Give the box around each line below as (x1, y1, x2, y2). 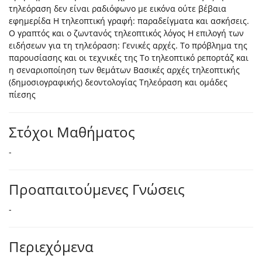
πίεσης (9, 89, 36, 101)
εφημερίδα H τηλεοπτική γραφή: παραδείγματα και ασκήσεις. (9, 15, 249, 27)
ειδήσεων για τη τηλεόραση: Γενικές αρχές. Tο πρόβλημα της (9, 40, 247, 51)
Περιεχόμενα (9, 237, 94, 257)
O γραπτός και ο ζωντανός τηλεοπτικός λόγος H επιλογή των (9, 27, 244, 39)
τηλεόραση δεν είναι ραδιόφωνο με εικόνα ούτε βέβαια (9, 3, 226, 15)
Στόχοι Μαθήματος (9, 122, 135, 142)
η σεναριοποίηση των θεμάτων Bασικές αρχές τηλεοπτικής (9, 64, 240, 76)
